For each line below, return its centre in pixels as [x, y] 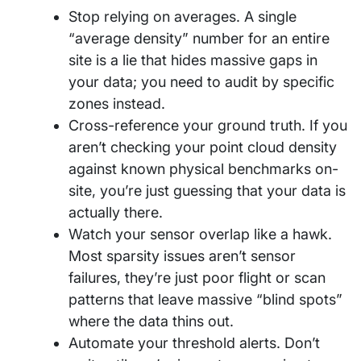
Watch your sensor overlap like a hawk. [200, 234]
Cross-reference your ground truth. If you [208, 125]
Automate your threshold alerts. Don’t [194, 342]
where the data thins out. [151, 321]
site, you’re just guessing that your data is [207, 190]
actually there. [116, 212]
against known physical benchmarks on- [203, 168]
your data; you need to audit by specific [201, 81]
